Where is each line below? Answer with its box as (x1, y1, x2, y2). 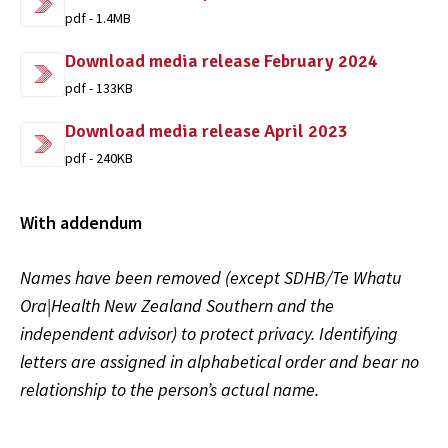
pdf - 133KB (65, 79, 133, 97)
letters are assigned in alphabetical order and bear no (20, 350, 419, 373)
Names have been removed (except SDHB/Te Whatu (20, 266, 402, 289)
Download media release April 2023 (65, 120, 348, 142)
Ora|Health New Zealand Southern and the (20, 294, 334, 317)
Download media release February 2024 (65, 50, 378, 72)
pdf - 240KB (65, 149, 133, 167)
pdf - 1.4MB (65, 9, 131, 27)
